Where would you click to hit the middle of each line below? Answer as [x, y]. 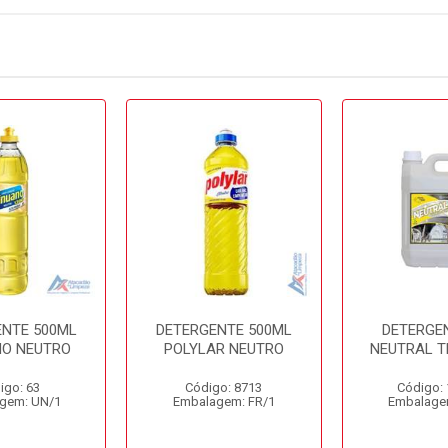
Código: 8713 [224, 387]
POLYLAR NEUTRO [223, 349]
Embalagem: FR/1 [223, 401]
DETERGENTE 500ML [223, 330]
